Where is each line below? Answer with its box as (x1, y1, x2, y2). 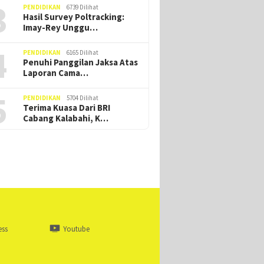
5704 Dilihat (67, 94, 99, 103)
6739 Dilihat (67, 3, 99, 12)
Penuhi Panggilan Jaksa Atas (23, 57, 138, 68)
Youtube (62, 224, 90, 235)
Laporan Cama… (23, 67, 89, 79)
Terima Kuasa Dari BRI (23, 102, 111, 114)
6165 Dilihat (67, 48, 99, 57)
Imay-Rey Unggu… (23, 22, 98, 34)
